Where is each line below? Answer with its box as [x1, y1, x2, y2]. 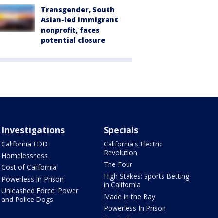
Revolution [104, 147, 138, 157]
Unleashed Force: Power [1, 185, 78, 195]
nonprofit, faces [41, 25, 100, 35]
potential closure [41, 35, 105, 45]
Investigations [1, 124, 65, 136]
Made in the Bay [104, 191, 156, 201]
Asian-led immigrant [41, 15, 118, 24]
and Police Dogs [1, 194, 53, 204]
